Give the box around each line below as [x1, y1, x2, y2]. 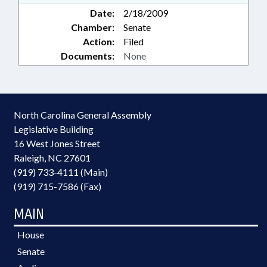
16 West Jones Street [14, 138, 100, 149]
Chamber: [71, 21, 114, 33]
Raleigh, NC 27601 [14, 152, 91, 163]
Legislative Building [14, 123, 94, 135]
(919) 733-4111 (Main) [14, 166, 108, 178]
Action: [83, 36, 114, 47]
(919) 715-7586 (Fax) [14, 181, 101, 192]
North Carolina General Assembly [14, 109, 151, 120]
